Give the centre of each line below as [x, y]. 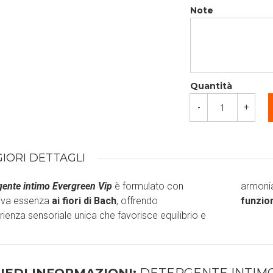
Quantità [211, 86]
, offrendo [137, 201]
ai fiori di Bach [84, 201]
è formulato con [147, 186]
